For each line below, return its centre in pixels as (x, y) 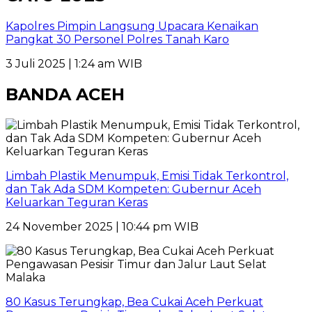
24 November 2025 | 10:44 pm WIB (102, 227)
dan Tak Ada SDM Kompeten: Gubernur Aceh (133, 189)
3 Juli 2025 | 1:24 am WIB (74, 64)
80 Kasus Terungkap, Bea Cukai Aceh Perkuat (134, 302)
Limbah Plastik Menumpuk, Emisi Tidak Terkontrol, (147, 176)
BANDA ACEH (65, 95)
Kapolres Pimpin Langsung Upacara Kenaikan (132, 26)
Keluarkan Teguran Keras (77, 203)
